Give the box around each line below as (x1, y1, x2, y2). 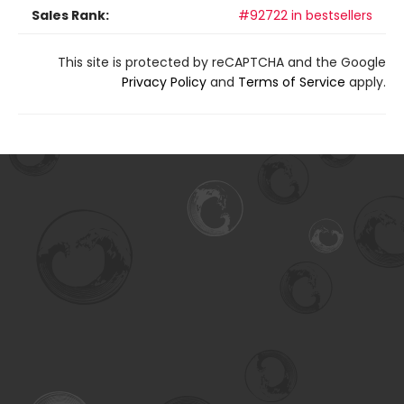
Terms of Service (238, 72, 345, 91)
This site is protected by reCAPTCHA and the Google (58, 52, 386, 71)
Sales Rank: (32, 5, 109, 24)
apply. (345, 72, 386, 91)
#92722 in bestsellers (238, 5, 372, 24)
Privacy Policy (122, 72, 207, 91)
